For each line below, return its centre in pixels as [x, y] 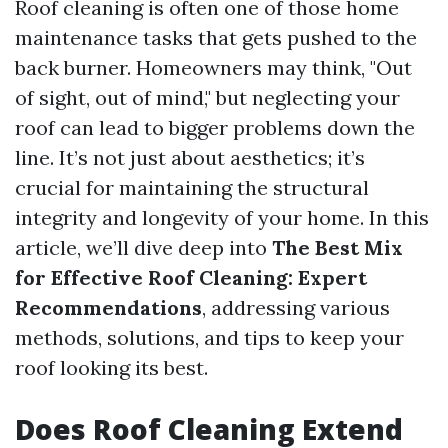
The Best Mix [337, 247]
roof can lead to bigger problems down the [215, 127]
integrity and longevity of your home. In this [222, 217]
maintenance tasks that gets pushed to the [216, 37]
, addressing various [296, 307]
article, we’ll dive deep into [143, 247]
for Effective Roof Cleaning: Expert [191, 277]
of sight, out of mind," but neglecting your [207, 97]
